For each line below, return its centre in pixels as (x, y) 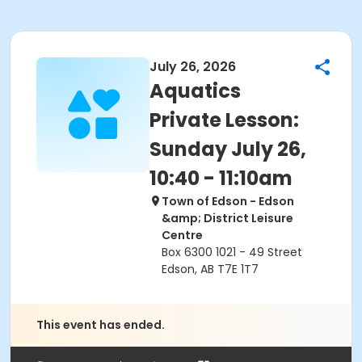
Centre (182, 235)
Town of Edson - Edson (228, 201)
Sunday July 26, (228, 149)
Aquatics (195, 91)
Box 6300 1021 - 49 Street (232, 252)
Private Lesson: (224, 120)
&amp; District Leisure (227, 218)
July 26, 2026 (193, 67)
